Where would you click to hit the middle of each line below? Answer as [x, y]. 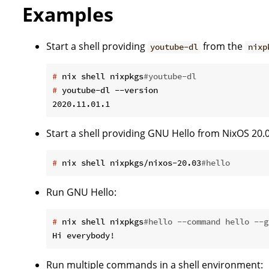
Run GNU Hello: [81, 192]
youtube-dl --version [107, 90]
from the [223, 47]
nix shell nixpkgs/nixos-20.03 [129, 163]
